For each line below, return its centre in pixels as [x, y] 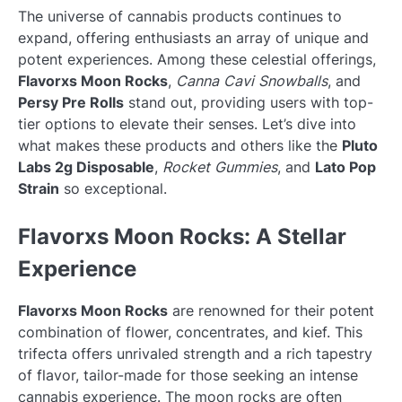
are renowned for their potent [271, 311]
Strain [39, 188]
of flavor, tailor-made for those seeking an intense [188, 376]
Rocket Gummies [220, 167]
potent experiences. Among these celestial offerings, [197, 59]
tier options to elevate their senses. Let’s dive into [187, 124]
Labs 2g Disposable [86, 167]
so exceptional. [113, 188]
